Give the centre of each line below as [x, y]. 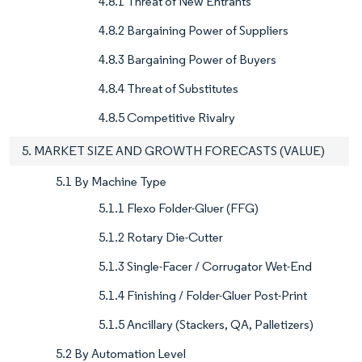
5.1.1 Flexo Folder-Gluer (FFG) [179, 208]
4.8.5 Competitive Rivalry [167, 118]
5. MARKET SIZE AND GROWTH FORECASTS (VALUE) [173, 151]
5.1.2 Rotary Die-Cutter [161, 238]
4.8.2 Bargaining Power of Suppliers [194, 31]
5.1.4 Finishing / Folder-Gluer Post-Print [203, 296]
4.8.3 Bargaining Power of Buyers [187, 60]
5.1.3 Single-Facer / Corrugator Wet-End [205, 267]
